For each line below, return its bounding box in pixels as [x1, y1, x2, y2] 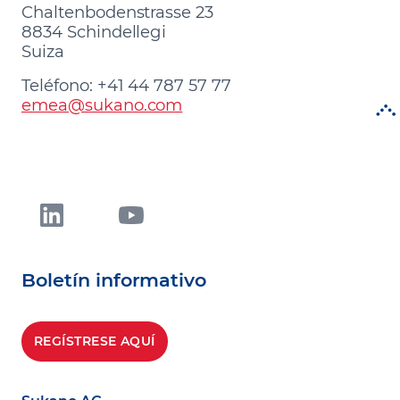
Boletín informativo [21, 268, 207, 291]
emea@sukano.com [21, 94, 183, 115]
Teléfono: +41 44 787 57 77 [21, 74, 231, 96]
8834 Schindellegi [21, 21, 167, 42]
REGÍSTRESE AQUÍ [34, 332, 155, 349]
